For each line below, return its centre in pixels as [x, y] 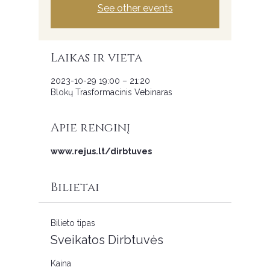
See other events [135, 8]
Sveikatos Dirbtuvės [107, 240]
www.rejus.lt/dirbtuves [101, 151]
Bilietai [75, 187]
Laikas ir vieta [96, 58]
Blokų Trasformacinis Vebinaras [111, 92]
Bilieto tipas [73, 223]
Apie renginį [90, 128]
